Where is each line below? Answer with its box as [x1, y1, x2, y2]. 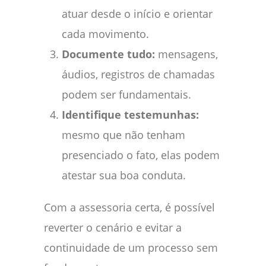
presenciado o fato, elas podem [62, 147, 220, 162]
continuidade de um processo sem [44, 240, 218, 255]
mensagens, [155, 46, 218, 61]
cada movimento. [62, 26, 149, 41]
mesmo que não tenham [62, 127, 185, 142]
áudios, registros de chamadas [62, 66, 215, 81]
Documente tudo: [62, 46, 155, 61]
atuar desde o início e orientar [62, 6, 213, 21]
